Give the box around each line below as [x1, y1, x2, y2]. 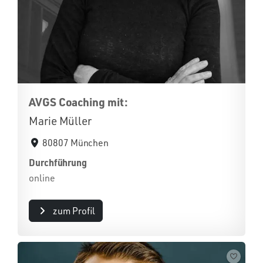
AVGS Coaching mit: [29, 95, 128, 109]
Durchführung [29, 156, 87, 168]
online [29, 172, 55, 184]
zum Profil [52, 205, 95, 217]
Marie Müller [29, 114, 92, 128]
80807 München [42, 137, 109, 149]
